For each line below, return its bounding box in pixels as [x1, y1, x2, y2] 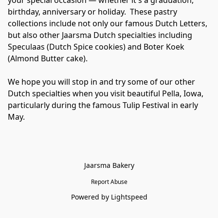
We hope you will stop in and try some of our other [8, 76, 195, 88]
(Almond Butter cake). [8, 53, 88, 64]
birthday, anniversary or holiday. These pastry [8, 6, 177, 18]
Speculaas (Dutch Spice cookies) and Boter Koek [8, 41, 184, 53]
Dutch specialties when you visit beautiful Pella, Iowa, [8, 88, 203, 99]
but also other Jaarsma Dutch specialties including [8, 30, 192, 41]
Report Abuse [91, 178, 127, 186]
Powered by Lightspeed [71, 192, 147, 202]
